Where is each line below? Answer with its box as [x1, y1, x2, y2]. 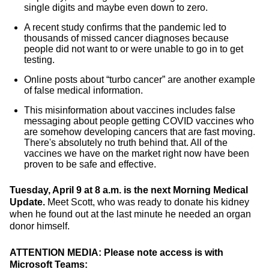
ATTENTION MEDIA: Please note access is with [10, 247, 223, 258]
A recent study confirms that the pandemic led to [24, 22, 226, 32]
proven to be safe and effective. [24, 159, 156, 169]
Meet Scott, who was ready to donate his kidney [47, 197, 249, 207]
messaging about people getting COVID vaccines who [24, 116, 254, 126]
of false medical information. [24, 85, 143, 95]
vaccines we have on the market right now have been [24, 148, 249, 159]
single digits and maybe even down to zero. [24, 2, 208, 13]
